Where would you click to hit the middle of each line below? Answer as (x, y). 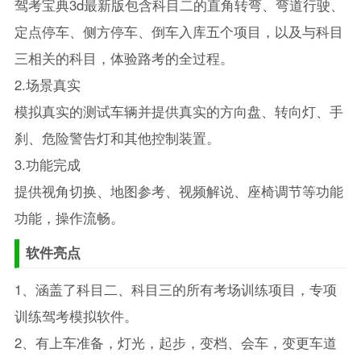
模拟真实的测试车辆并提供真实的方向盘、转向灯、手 (178, 112)
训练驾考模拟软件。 (76, 316)
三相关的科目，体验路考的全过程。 (124, 58)
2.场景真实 (47, 85)
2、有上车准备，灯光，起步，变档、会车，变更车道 (175, 343)
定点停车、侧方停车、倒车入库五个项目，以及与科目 (178, 32)
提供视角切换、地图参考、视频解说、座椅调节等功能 (178, 191)
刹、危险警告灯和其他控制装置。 (117, 138)
